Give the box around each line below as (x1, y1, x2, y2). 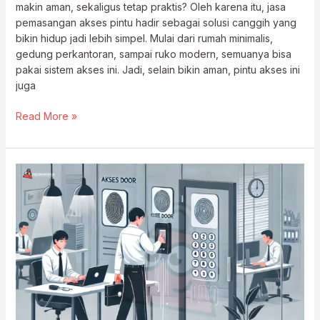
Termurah (14, 242, 60, 255)
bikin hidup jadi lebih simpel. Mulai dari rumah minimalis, (15, 32, 273, 45)
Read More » (15, 110, 77, 123)
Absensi (14, 226, 52, 239)
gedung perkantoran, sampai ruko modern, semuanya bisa (15, 48, 291, 61)
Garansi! (14, 274, 52, 286)
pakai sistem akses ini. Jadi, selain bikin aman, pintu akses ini (15, 64, 300, 76)
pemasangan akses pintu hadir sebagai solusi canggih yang (15, 16, 296, 29)
